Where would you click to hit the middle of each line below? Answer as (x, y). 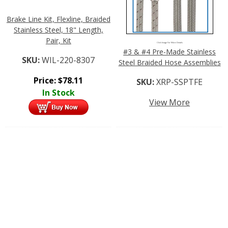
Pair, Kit (58, 40)
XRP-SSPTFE (180, 82)
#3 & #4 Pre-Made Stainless (170, 51)
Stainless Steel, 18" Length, (58, 30)
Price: (46, 80)
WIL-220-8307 (68, 60)
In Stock (58, 92)
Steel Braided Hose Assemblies (169, 62)
